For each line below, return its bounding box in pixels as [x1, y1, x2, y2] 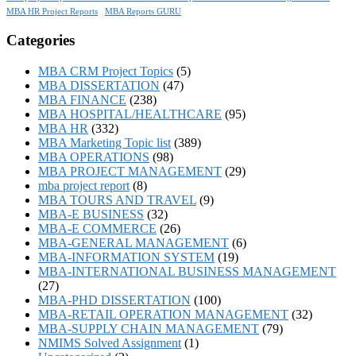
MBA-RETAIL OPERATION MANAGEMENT [38, 308, 288, 322]
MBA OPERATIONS [38, 150, 149, 164]
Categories [6, 32, 75, 49]
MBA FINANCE [38, 93, 126, 107]
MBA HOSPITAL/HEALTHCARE [38, 107, 222, 122]
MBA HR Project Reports [6, 6, 98, 16]
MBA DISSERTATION [38, 79, 160, 93]
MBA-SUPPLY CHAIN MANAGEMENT [38, 322, 259, 336]
